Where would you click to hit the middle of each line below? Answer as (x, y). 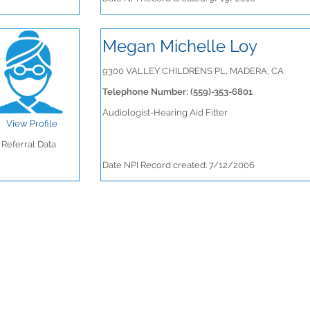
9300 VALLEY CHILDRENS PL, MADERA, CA (193, 71)
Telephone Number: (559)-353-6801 (177, 92)
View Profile (32, 124)
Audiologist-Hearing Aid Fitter (165, 112)
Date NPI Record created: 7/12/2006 (178, 165)
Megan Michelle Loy (180, 46)
